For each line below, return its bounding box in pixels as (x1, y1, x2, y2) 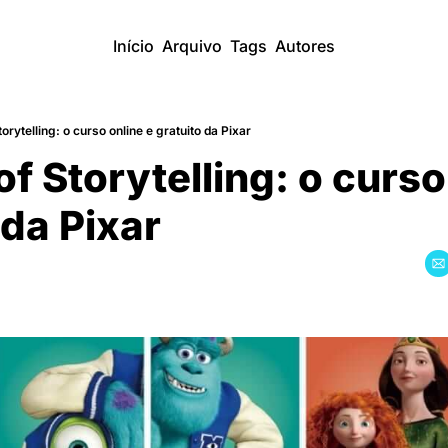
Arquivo (162, 36, 222, 56)
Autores (275, 36, 335, 56)
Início (113, 36, 154, 56)
